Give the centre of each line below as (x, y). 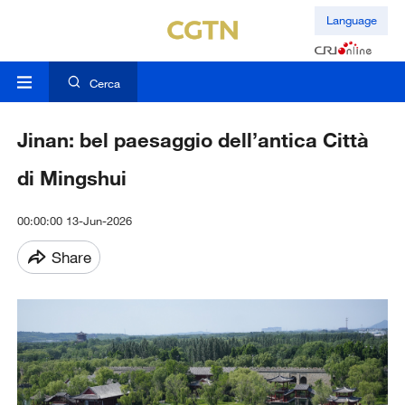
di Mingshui (71, 178)
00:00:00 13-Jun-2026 (74, 221)
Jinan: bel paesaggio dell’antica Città (193, 140)
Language (351, 20)
